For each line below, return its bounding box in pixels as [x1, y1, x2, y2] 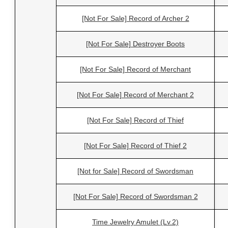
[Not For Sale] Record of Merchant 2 [77, 91, 194, 99]
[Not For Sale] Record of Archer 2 [81, 14, 189, 23]
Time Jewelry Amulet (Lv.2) [92, 218, 179, 226]
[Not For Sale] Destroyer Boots [86, 40, 185, 48]
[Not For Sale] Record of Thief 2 [84, 141, 187, 150]
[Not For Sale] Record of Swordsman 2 [73, 192, 198, 201]
